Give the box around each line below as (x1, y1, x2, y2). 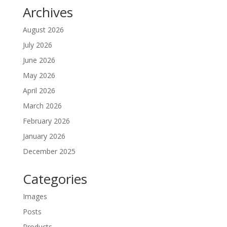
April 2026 (22, 86, 55, 96)
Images (22, 192, 47, 202)
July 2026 (22, 40, 52, 50)
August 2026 (22, 25, 64, 35)
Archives (22, 3, 73, 22)
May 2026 (22, 70, 55, 81)
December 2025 (22, 146, 75, 157)
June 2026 (22, 55, 55, 65)
